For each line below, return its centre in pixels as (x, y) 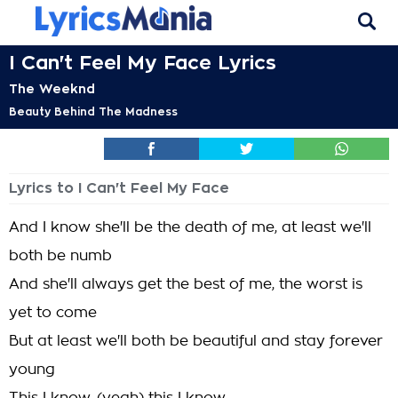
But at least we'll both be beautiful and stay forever (196, 341)
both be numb (60, 256)
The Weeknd (52, 89)
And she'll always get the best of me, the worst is (186, 284)
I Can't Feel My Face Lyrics (143, 63)
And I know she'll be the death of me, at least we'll (190, 227)
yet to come (53, 313)
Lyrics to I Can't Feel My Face (119, 188)
